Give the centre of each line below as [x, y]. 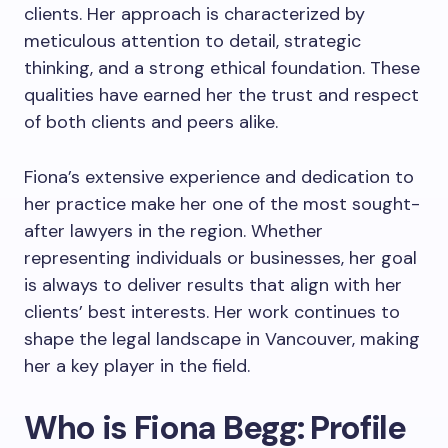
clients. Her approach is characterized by [194, 14]
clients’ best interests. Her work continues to [212, 312]
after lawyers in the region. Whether [173, 231]
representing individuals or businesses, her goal [220, 258]
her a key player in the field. [137, 366]
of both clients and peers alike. [151, 122]
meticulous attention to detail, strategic [192, 41]
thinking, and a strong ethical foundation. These [222, 68]
